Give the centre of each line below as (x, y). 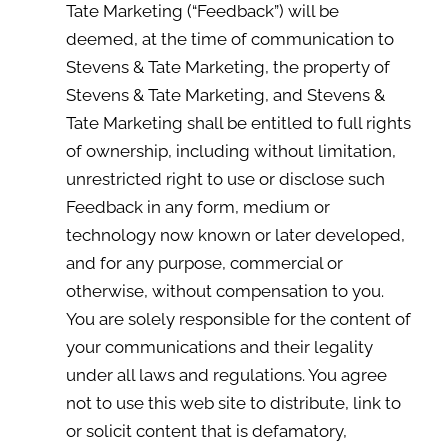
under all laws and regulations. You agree (226, 375)
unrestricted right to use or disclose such (225, 179)
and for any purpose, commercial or (204, 263)
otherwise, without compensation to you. (224, 291)
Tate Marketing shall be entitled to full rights (238, 123)
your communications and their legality (219, 347)
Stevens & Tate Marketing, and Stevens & (225, 95)
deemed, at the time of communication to (229, 39)
